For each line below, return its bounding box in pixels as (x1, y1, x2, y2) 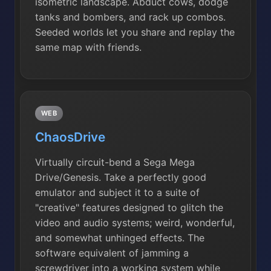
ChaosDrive (35, 129, 105, 145)
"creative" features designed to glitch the (35, 201, 223, 214)
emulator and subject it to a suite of (35, 186, 200, 198)
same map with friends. (35, 41, 142, 54)
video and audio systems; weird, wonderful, (35, 216, 235, 229)
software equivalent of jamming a (35, 246, 189, 259)
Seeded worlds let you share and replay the (35, 26, 235, 39)
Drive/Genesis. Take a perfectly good (35, 171, 206, 183)
